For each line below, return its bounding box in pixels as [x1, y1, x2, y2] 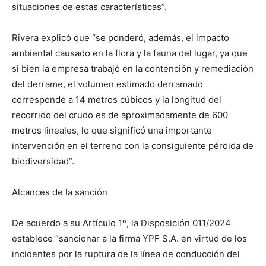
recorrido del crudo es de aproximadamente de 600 [12, 109, 228, 121]
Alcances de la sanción [12, 186, 107, 198]
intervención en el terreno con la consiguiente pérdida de [12, 140, 254, 151]
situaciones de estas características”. [12, 1, 167, 12]
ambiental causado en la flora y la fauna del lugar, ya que [12, 47, 248, 59]
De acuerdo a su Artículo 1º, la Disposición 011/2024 [12, 217, 231, 229]
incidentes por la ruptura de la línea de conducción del [12, 248, 240, 259]
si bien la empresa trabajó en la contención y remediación [12, 63, 254, 74]
